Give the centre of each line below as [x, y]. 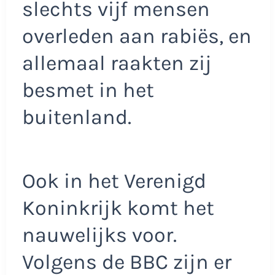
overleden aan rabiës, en [137, 37]
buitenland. [76, 118]
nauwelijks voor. [99, 235]
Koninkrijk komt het [118, 208]
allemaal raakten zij [117, 64]
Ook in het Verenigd [114, 181]
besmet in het [88, 91]
